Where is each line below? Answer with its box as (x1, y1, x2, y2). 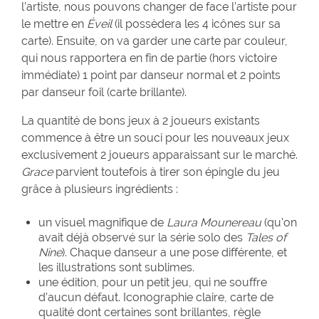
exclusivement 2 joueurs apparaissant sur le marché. (21, 148, 298, 162)
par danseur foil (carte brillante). (21, 85, 187, 100)
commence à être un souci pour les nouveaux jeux (21, 131, 289, 145)
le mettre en (21, 17, 87, 31)
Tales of (246, 231, 286, 245)
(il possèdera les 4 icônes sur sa (112, 17, 281, 31)
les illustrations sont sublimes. (38, 261, 194, 275)
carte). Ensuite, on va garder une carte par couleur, (21, 34, 288, 48)
